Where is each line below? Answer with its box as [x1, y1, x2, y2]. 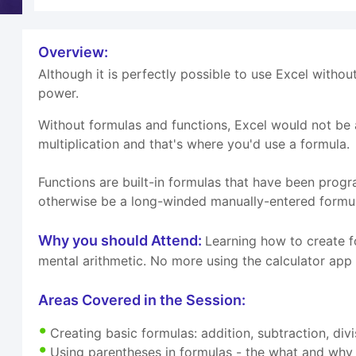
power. [38, 85, 79, 102]
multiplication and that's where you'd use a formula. [38, 136, 350, 153]
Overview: [38, 44, 109, 61]
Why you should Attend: [38, 232, 206, 250]
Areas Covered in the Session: [38, 292, 246, 309]
